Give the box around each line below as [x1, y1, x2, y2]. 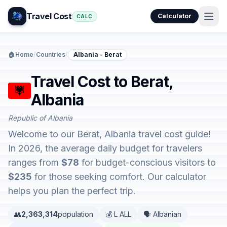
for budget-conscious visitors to [79, 157, 216, 168]
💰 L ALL [105, 210, 131, 218]
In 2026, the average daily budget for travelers [8, 143, 202, 154]
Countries [36, 51, 65, 58]
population [58, 210, 93, 218]
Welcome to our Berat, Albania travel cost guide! [8, 129, 211, 139]
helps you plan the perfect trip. [8, 185, 136, 196]
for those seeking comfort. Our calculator [32, 171, 206, 182]
